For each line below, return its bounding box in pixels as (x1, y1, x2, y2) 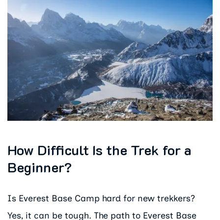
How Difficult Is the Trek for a (7, 140, 192, 159)
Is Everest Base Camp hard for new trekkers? (7, 193, 195, 204)
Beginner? (7, 158, 72, 176)
